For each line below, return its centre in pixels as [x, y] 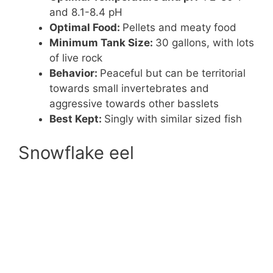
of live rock [76, 58]
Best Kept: [77, 119]
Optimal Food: [86, 28]
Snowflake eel [76, 152]
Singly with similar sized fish [173, 119]
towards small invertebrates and [129, 89]
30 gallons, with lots [205, 43]
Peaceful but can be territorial [173, 73]
